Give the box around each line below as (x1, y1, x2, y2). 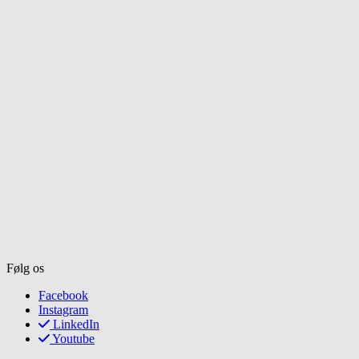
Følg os (6, 261, 44, 276)
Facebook (38, 288, 88, 303)
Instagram (38, 303, 88, 317)
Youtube (52, 332, 95, 346)
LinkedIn (53, 317, 99, 332)
